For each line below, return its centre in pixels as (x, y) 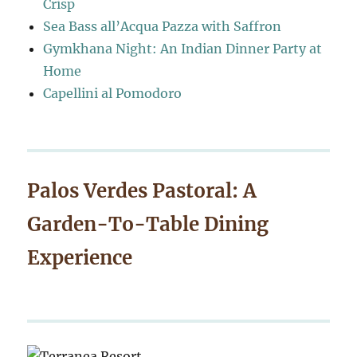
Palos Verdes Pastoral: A (142, 191)
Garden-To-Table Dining (148, 225)
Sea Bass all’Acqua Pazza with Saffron (163, 27)
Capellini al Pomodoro (113, 94)
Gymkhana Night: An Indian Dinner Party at (183, 49)
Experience (80, 258)
